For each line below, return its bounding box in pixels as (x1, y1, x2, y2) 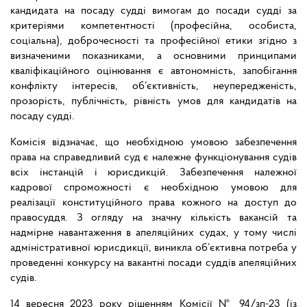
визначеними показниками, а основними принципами (10, 51, 297, 62)
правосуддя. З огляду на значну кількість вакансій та (10, 212, 297, 224)
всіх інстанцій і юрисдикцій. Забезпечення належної (10, 167, 297, 179)
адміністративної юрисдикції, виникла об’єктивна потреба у (10, 243, 297, 254)
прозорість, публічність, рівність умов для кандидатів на (10, 96, 297, 108)
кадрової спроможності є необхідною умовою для (10, 182, 297, 194)
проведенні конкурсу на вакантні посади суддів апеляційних (10, 258, 297, 269)
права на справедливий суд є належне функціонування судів (10, 152, 297, 164)
